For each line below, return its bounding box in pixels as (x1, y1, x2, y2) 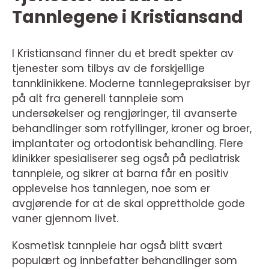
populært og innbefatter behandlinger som (12, 253, 237, 268)
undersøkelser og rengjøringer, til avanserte (12, 106, 237, 121)
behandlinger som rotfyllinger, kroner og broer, (12, 121, 252, 136)
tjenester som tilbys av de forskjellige (12, 61, 205, 76)
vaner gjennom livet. (12, 211, 118, 226)
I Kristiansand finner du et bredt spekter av (12, 46, 234, 61)
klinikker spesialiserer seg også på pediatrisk (12, 151, 240, 166)
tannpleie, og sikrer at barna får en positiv (12, 166, 229, 181)
